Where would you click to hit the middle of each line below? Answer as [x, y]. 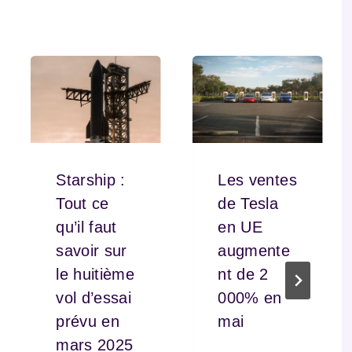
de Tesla [248, 203]
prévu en [88, 321]
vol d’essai [93, 297]
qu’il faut [86, 227]
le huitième [95, 274]
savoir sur [92, 250]
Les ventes [257, 180]
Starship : [91, 180]
